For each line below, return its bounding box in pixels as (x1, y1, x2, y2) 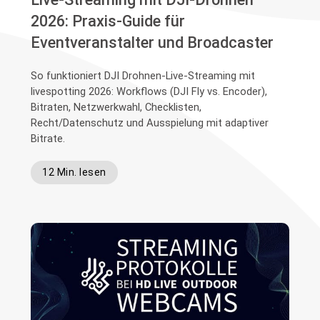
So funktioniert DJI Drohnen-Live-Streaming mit (31, 69, 256, 83)
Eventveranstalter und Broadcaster (31, 34, 274, 52)
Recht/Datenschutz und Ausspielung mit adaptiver (31, 116, 269, 130)
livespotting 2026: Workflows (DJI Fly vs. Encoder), (31, 85, 268, 99)
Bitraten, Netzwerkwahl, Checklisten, (31, 101, 202, 114)
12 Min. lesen (42, 166, 106, 179)
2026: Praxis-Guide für (31, 12, 186, 31)
